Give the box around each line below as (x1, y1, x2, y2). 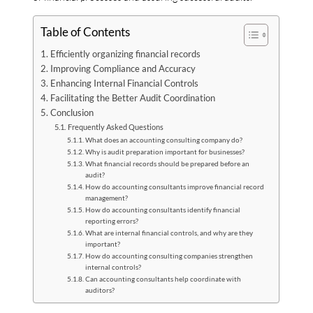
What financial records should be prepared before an (85, 159, 250, 168)
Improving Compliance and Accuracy (50, 63, 196, 74)
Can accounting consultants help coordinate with (85, 274, 242, 283)
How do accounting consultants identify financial (85, 205, 241, 214)
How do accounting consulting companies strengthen (85, 251, 254, 260)
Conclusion (50, 107, 94, 118)
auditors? (85, 285, 115, 294)
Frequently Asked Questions (67, 122, 163, 131)
